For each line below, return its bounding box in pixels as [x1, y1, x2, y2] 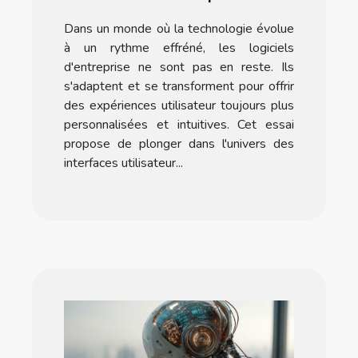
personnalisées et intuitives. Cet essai [64, 115, 294, 133]
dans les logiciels [104, 3, 254, 26]
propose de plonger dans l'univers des [64, 134, 294, 153]
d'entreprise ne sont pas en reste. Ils [64, 58, 294, 76]
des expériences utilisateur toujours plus [64, 96, 294, 114]
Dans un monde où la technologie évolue [64, 19, 294, 38]
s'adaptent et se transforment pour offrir [64, 77, 294, 95]
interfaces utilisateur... [64, 153, 183, 172]
